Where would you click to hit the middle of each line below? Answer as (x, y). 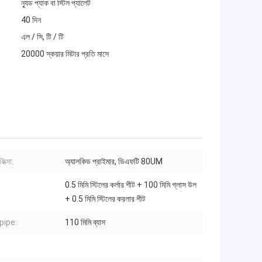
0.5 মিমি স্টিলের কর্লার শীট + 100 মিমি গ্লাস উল (131, 185)
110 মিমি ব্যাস (85, 223)
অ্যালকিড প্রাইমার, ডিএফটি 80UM (114, 162)
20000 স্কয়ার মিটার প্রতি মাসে (65, 54)
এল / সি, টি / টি (42, 37)
